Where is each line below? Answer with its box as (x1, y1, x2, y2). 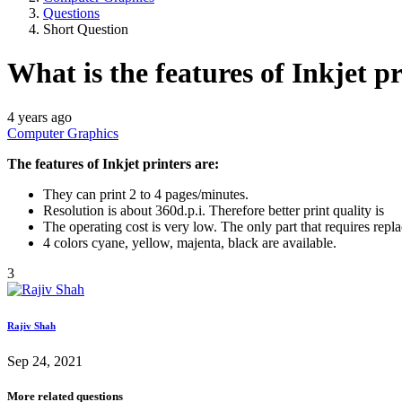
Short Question (43, 22, 128, 37)
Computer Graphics (7, 125, 118, 141)
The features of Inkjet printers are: (7, 155, 219, 171)
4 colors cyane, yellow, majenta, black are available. (43, 234, 336, 250)
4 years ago (7, 109, 72, 125)
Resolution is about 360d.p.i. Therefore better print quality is (43, 202, 384, 218)
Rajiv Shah (7, 319, 56, 331)
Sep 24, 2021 (7, 353, 83, 369)
